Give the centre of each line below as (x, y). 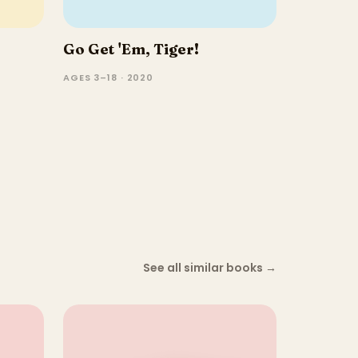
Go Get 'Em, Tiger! (131, 49)
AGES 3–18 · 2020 (109, 77)
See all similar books (203, 268)
